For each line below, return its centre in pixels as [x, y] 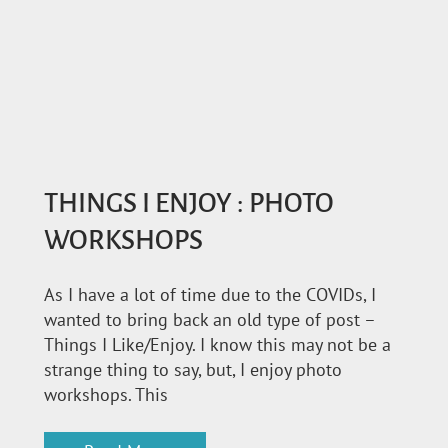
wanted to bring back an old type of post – [209, 319]
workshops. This [106, 394]
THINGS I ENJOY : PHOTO [189, 204]
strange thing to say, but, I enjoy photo [193, 369]
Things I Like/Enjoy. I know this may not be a [217, 344]
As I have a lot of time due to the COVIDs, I [210, 294]
